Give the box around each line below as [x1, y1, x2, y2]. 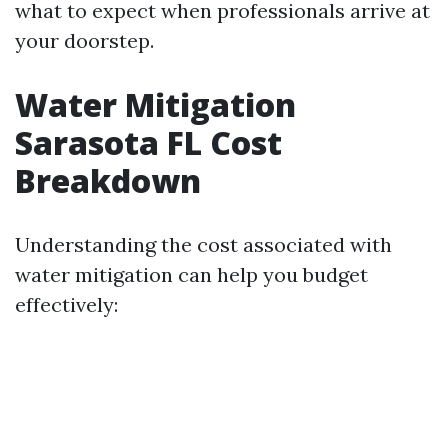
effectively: [15, 292, 118, 317]
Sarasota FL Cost [15, 121, 282, 164]
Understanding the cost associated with [15, 232, 392, 257]
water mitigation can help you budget [15, 262, 368, 287]
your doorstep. [15, 28, 154, 53]
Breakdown [15, 159, 201, 202]
